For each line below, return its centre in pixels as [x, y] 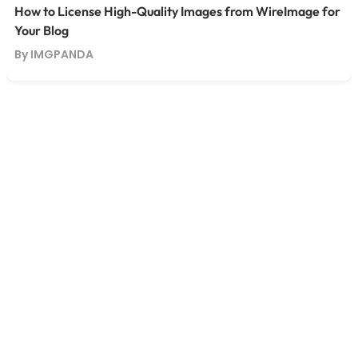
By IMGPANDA [54, 54]
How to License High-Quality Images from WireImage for [177, 11]
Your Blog [41, 30]
